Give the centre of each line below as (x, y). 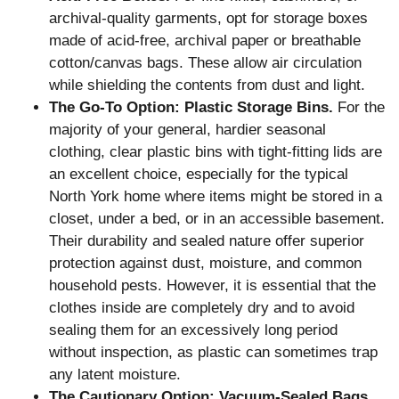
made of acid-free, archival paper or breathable (205, 40)
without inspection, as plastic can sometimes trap (213, 352)
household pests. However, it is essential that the (212, 285)
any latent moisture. (115, 374)
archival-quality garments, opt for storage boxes (208, 18)
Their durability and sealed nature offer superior (207, 240)
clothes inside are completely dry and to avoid (202, 307)
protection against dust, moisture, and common (205, 263)
